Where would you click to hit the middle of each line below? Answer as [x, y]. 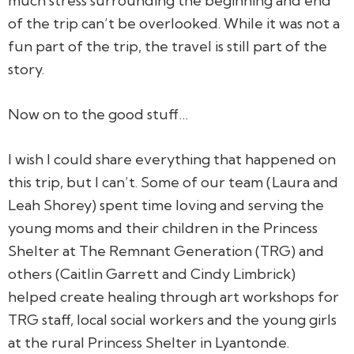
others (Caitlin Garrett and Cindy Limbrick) [152, 273]
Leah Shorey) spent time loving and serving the [166, 205]
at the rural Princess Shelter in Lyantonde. [149, 342]
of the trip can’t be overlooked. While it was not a [174, 23]
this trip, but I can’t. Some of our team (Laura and [173, 182]
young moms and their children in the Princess [163, 228]
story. [26, 69]
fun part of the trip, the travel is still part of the [168, 46]
